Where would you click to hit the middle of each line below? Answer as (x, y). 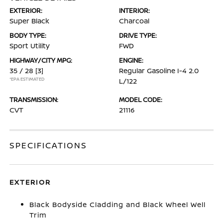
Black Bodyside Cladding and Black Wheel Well (118, 204)
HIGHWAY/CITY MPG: (41, 60)
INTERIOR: (134, 10)
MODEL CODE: (141, 100)
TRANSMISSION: (34, 100)
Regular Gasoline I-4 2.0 (159, 70)
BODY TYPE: (28, 35)
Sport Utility (30, 46)
